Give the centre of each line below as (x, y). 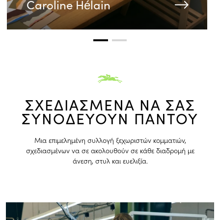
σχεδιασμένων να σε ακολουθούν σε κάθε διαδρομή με (110, 150)
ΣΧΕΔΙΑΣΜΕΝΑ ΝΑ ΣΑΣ (110, 104)
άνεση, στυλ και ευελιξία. (110, 160)
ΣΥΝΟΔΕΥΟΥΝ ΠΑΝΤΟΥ (110, 118)
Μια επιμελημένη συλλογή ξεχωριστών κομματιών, (110, 140)
